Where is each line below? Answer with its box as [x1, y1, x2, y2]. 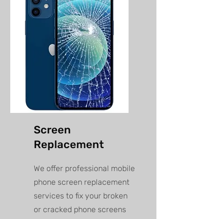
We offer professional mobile [34, 164, 135, 174]
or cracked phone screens [34, 205, 126, 215]
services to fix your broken [34, 191, 128, 201]
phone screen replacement [34, 177, 130, 187]
